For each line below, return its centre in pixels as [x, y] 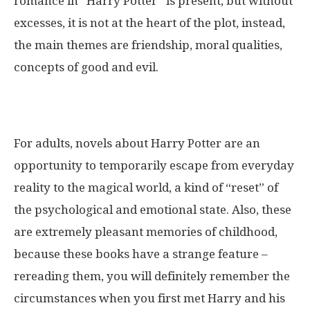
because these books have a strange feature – [141, 254]
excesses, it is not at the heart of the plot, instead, [149, 22]
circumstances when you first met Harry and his [149, 298]
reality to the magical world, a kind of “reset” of [146, 187]
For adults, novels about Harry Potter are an [137, 143]
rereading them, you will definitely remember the [152, 276]
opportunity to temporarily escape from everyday [154, 165]
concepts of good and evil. [86, 67]
